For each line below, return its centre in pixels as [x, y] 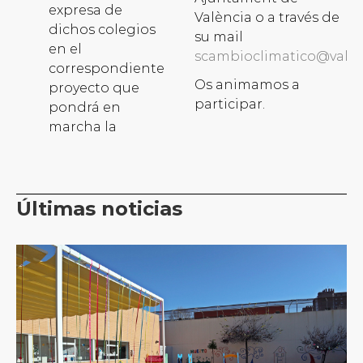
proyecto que [94, 88]
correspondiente [107, 69]
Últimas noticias [99, 209]
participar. [230, 105]
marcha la [83, 127]
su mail [219, 37]
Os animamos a [247, 85]
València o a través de [267, 18]
